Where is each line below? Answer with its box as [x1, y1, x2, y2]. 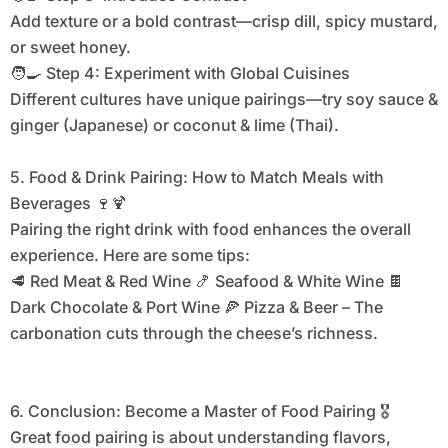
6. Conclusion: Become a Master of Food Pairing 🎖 [9, 401, 390, 422]
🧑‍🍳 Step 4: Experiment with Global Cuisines [9, 63, 350, 84]
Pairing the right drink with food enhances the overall [9, 219, 411, 240]
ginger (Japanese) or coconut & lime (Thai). [9, 115, 339, 136]
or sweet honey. [9, 37, 131, 58]
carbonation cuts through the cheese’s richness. [9, 323, 378, 344]
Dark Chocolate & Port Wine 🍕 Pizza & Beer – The [9, 297, 383, 318]
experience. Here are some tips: [9, 245, 250, 266]
